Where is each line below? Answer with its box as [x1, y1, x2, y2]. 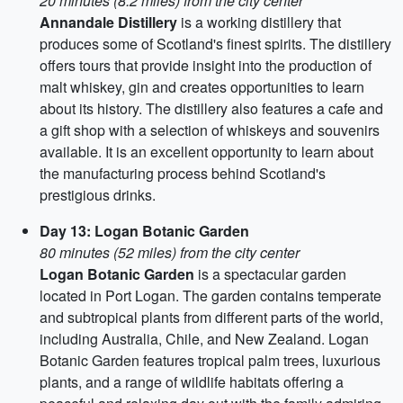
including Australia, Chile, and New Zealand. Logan [40, 328, 369, 349]
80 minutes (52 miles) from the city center [40, 242, 300, 263]
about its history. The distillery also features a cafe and [40, 98, 383, 119]
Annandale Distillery [40, 12, 177, 32]
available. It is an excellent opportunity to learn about [40, 141, 373, 162]
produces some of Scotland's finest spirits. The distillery [40, 33, 391, 54]
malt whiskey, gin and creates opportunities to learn [40, 76, 364, 97]
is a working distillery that [177, 12, 341, 32]
